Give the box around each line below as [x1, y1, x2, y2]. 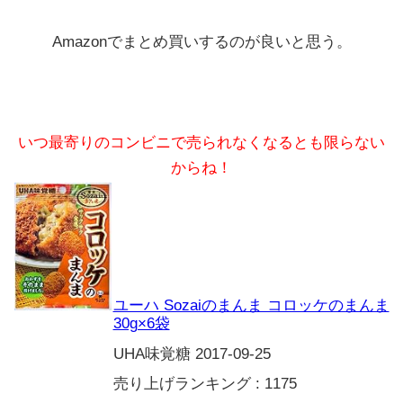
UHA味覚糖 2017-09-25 [112, 345, 271, 363]
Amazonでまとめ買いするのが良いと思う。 [51, 33, 352, 51]
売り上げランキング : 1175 [112, 375, 297, 393]
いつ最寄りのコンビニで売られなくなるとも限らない [18, 134, 385, 152]
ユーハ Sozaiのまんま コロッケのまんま [112, 297, 390, 315]
